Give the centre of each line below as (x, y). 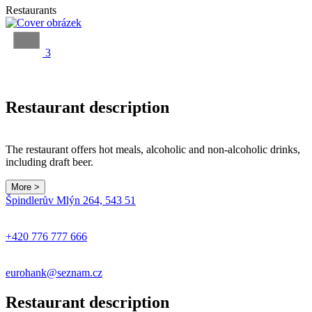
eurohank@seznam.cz (54, 272)
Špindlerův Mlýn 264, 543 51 (71, 200)
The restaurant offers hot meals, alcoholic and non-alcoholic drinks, (153, 149)
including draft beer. (49, 162)
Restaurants (31, 10)
